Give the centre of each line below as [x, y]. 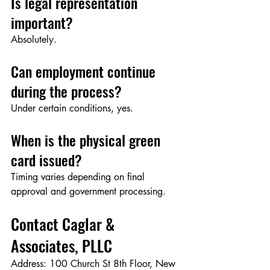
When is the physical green [87, 140]
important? [42, 23]
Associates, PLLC [61, 246]
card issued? [46, 160]
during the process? [66, 91]
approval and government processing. [88, 192]
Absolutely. [34, 40]
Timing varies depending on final [79, 177]
